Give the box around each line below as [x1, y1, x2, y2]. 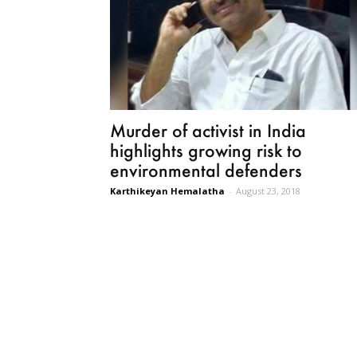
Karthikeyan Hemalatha [110, 185, 225, 198]
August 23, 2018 [236, 185, 300, 198]
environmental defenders [110, 159, 302, 182]
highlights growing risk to [110, 139, 302, 162]
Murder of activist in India [110, 120, 306, 142]
